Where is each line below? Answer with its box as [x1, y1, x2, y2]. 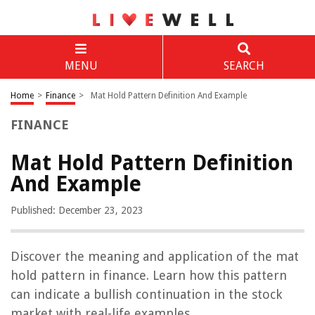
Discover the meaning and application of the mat [11, 249, 299, 264]
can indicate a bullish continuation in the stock [11, 287, 282, 302]
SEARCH [223, 59, 264, 72]
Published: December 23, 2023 [11, 205, 143, 216]
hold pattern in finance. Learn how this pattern [11, 268, 287, 283]
